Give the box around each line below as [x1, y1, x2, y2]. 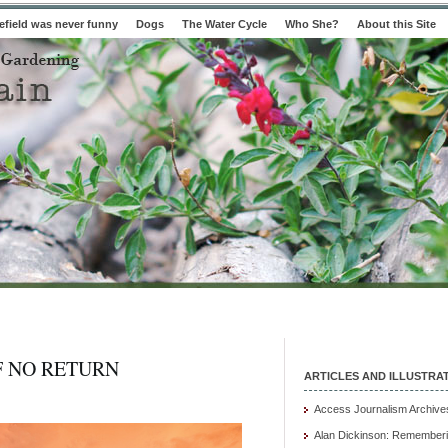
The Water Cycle [182, 18, 267, 30]
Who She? [285, 18, 339, 30]
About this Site [357, 18, 436, 30]
